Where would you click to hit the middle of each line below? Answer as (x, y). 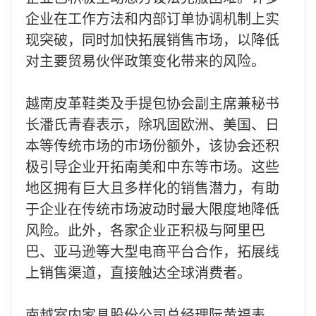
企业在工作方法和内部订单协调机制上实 (152, 18)
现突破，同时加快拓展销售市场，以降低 (152, 39)
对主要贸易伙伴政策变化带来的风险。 (145, 60)
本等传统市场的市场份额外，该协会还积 (152, 145)
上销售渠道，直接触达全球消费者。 (138, 272)
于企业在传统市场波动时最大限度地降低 (152, 208)
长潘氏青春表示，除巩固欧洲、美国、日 (152, 123)
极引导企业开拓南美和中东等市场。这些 (152, 166)
